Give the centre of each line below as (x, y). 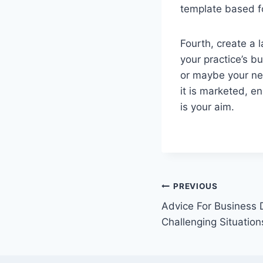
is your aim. (207, 107)
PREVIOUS (195, 186)
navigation (203, 214)
